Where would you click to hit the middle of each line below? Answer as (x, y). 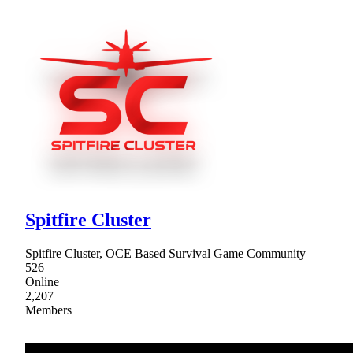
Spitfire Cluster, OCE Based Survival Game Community (165, 253)
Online (42, 281)
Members (48, 310)
